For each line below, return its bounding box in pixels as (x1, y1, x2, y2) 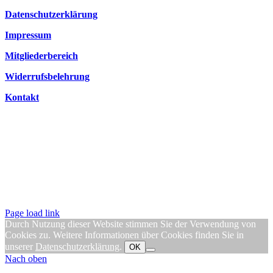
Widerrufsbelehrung (5, 71, 90, 82)
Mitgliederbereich (5, 50, 78, 61)
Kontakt (5, 91, 39, 102)
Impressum (5, 29, 51, 40)
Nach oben (5, 253, 47, 264)
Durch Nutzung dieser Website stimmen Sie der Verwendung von (5, 218, 256, 229)
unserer (5, 241, 35, 252)
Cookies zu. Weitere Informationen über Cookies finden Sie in (5, 229, 244, 240)
